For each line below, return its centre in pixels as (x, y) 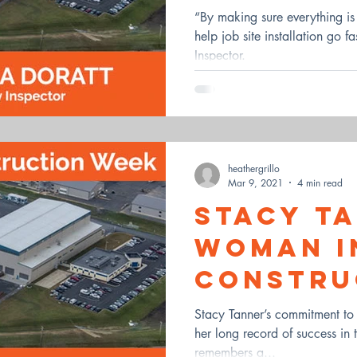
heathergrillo (254, 168)
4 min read (320, 182)
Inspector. (220, 55)
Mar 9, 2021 (255, 182)
